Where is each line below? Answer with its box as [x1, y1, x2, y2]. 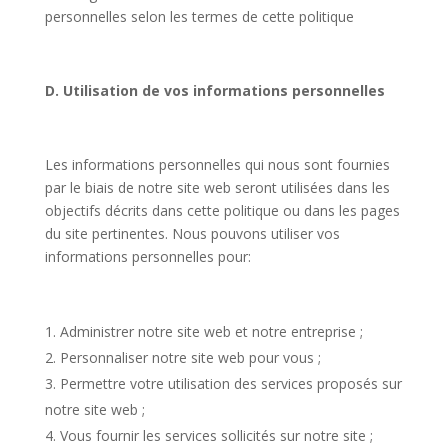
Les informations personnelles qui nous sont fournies [44, 155, 390, 174]
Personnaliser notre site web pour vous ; [59, 348, 321, 367]
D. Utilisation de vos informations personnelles [44, 81, 385, 100]
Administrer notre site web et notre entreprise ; [59, 322, 363, 341]
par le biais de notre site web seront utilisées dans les [44, 178, 390, 197]
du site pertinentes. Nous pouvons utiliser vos [44, 224, 340, 243]
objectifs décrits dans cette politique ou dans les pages [44, 201, 400, 220]
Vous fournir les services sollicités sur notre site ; [59, 426, 373, 445]
